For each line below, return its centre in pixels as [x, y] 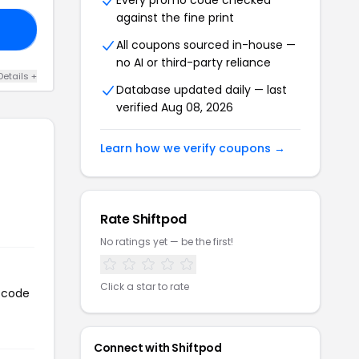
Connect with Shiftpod [158, 348]
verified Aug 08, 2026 [175, 107]
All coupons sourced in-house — [206, 45]
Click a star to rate [145, 286]
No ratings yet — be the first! [167, 242]
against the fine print [175, 18]
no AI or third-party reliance [194, 63]
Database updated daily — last [202, 90]
